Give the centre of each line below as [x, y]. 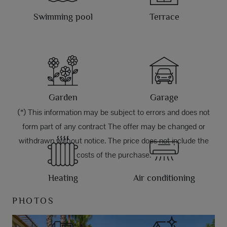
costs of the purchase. [113, 155]
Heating [63, 178]
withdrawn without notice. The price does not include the [113, 140]
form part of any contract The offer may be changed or [113, 126]
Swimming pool [63, 16]
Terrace [164, 16]
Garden [63, 97]
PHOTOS [33, 200]
